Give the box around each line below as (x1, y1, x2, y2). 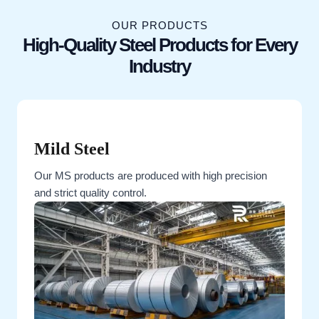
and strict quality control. (34, 187, 147, 199)
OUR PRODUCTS (111, 20, 208, 32)
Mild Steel (34, 140, 110, 159)
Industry (129, 56, 190, 77)
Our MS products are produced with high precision (34, 170, 267, 182)
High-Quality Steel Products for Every (22, 35, 297, 56)
